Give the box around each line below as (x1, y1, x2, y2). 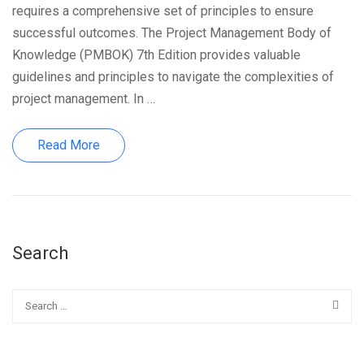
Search (12, 243, 68, 263)
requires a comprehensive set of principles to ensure (12, 3, 314, 19)
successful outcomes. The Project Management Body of (12, 25, 331, 41)
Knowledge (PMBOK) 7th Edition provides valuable (12, 47, 301, 63)
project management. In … (12, 91, 155, 106)
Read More (37, 137, 100, 153)
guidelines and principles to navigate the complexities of (12, 69, 334, 84)
